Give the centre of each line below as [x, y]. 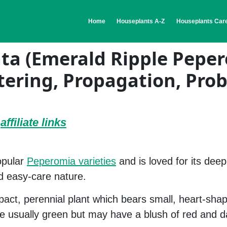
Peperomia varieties [71, 161]
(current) [117, 21]
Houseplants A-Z [141, 22]
